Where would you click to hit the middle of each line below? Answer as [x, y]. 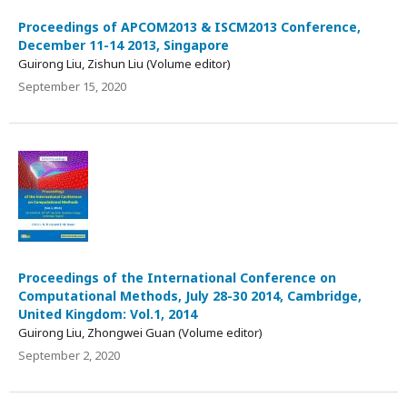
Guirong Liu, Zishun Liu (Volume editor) [124, 63]
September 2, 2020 [69, 355]
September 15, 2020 [72, 86]
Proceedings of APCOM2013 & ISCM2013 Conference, [189, 26]
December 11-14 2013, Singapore [124, 45]
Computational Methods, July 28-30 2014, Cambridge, [190, 295]
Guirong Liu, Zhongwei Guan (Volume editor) [140, 332]
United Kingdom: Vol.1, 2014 [108, 313]
